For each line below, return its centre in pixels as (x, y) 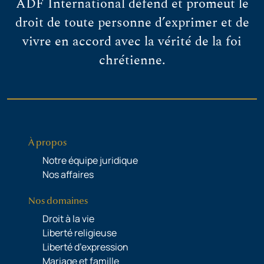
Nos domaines (58, 201)
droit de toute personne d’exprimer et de (132, 22)
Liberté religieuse (80, 232)
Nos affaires (68, 174)
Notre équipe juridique (90, 160)
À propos (47, 142)
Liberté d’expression (85, 247)
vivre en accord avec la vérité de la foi (132, 41)
